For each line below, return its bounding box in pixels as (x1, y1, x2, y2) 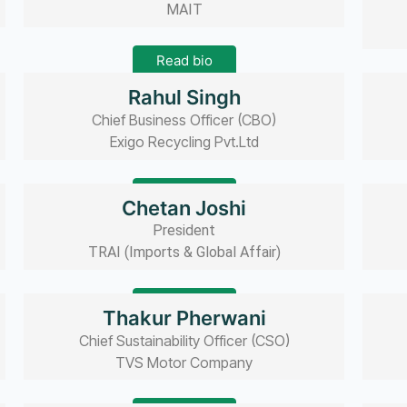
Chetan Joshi (122, 195, 247, 220)
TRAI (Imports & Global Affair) (87, 243, 281, 261)
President (153, 221, 216, 239)
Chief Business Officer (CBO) (92, 111, 277, 130)
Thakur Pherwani (102, 306, 266, 331)
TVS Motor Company (115, 353, 253, 372)
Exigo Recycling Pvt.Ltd (109, 133, 259, 152)
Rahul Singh (127, 85, 241, 110)
